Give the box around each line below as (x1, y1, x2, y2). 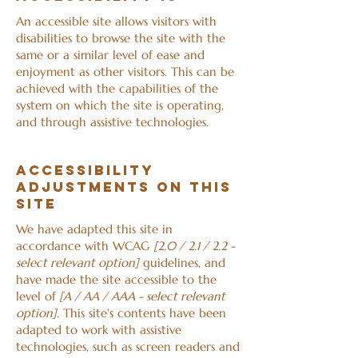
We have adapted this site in (16, 221, 173, 237)
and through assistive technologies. (16, 114, 209, 129)
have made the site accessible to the (16, 272, 217, 287)
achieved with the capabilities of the (16, 81, 218, 96)
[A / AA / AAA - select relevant (56, 288, 225, 304)
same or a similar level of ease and (16, 47, 205, 62)
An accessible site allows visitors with (16, 14, 217, 29)
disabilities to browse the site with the (16, 30, 225, 46)
